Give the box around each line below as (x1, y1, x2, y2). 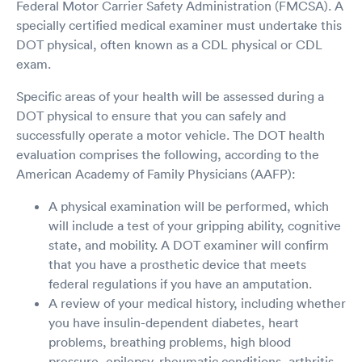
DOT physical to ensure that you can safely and (16, 107, 286, 124)
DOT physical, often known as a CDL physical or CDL (16, 36, 322, 53)
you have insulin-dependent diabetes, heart (48, 314, 299, 330)
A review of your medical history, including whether (48, 294, 346, 311)
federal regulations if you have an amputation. (48, 275, 312, 292)
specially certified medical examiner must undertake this (16, 16, 342, 33)
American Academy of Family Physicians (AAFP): (16, 165, 296, 182)
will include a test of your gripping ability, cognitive (48, 217, 341, 234)
